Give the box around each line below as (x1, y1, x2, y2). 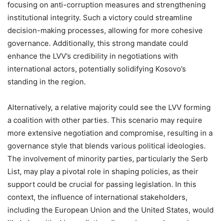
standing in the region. (7, 76, 86, 86)
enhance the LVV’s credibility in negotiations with (7, 51, 178, 61)
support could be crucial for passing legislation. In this (7, 179, 196, 189)
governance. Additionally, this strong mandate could (7, 38, 188, 48)
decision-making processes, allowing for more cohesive (7, 25, 203, 35)
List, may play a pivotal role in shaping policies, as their (7, 166, 198, 176)
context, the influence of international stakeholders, (7, 192, 187, 202)
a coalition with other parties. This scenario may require (7, 115, 202, 125)
